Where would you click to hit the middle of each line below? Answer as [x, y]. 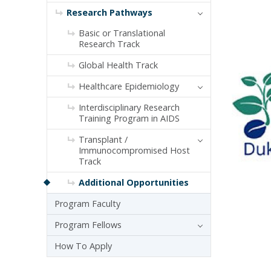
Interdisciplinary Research [129, 107]
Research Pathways [109, 12]
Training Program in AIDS [129, 118]
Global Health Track [118, 65]
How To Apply [83, 246]
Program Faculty [87, 203]
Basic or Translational [122, 33]
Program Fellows [88, 224]
